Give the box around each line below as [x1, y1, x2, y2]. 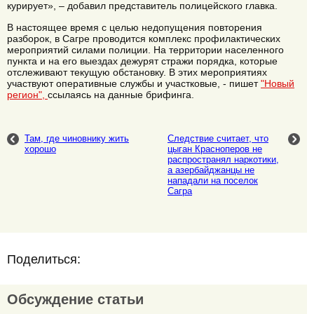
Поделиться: [7, 252, 81, 267]
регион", [7, 88, 48, 100]
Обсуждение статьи [7, 292, 144, 308]
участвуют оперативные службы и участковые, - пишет [7, 77, 261, 89]
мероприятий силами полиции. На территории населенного [7, 43, 284, 55]
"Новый [261, 77, 294, 89]
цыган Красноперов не [168, 144, 262, 155]
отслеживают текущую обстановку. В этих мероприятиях [7, 66, 267, 78]
